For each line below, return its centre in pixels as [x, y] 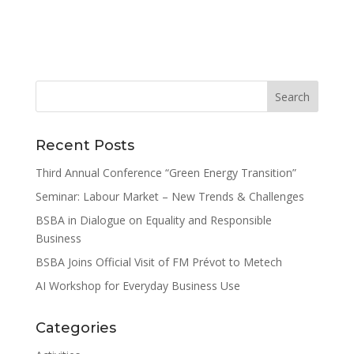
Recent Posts [85, 145]
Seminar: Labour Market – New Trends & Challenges [169, 196]
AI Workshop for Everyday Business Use [137, 285]
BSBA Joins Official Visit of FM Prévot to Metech [158, 262]
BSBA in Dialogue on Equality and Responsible [153, 220]
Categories [75, 328]
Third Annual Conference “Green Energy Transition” [166, 172]
